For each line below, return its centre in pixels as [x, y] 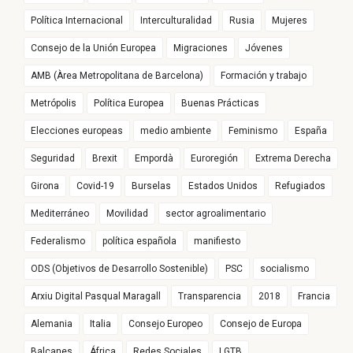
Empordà [154, 159]
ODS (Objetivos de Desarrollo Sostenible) [119, 269]
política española [139, 242]
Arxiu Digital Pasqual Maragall [96, 297]
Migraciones [201, 48]
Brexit [105, 159]
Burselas [151, 186]
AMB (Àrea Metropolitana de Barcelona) [117, 76]
